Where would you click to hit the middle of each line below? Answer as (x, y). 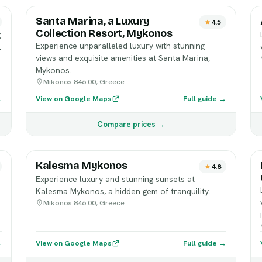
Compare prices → (131, 124)
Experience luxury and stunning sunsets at (115, 179)
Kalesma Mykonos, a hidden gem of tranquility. (123, 191)
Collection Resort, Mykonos (104, 33)
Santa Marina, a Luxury (93, 21)
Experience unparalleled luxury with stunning (120, 46)
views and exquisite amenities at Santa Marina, (123, 58)
